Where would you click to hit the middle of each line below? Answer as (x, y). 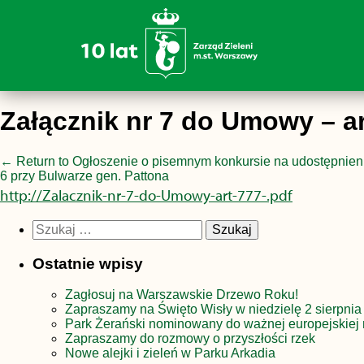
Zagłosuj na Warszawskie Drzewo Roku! (182, 295)
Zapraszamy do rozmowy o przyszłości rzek (190, 339)
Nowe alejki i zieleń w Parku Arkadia (170, 353)
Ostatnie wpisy (88, 263)
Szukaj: (53, 226)
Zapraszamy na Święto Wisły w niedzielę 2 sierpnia (213, 310)
